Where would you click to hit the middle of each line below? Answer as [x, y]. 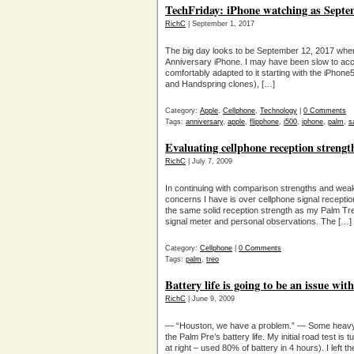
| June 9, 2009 [210, 299]
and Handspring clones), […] [220, 84]
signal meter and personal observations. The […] [258, 221]
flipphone [264, 122]
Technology [279, 111]
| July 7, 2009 [209, 161]
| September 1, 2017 [220, 24]
